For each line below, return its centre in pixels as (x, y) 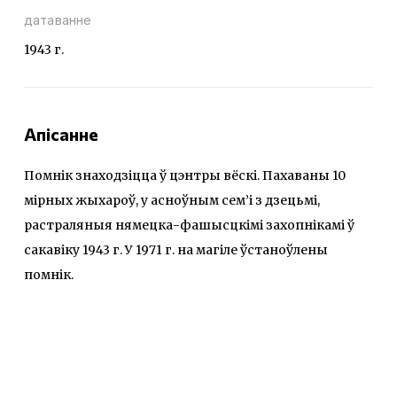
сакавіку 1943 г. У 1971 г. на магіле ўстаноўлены (176, 249)
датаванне (58, 19)
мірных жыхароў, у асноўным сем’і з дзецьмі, (172, 200)
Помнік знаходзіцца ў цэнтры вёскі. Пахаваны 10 (185, 175)
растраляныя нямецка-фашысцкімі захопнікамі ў (189, 225)
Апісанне (61, 133)
